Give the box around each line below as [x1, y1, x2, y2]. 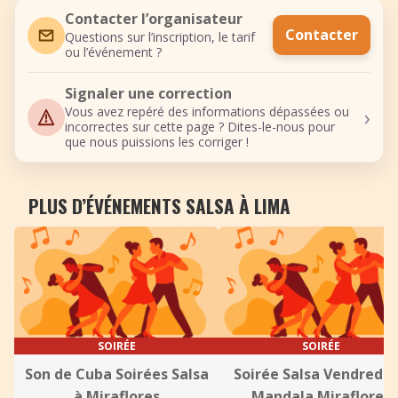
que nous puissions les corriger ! [65, 133, 249, 150]
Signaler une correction [65, 84, 232, 103]
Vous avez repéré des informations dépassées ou [65, 103, 349, 120]
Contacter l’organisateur [65, 9, 243, 28]
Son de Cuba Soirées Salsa [24, 364, 209, 384]
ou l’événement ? [65, 44, 162, 60]
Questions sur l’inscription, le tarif [65, 28, 255, 45]
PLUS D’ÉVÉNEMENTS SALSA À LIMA [28, 192, 291, 219]
